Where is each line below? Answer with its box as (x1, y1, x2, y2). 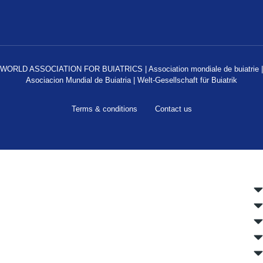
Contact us (154, 104, 192, 113)
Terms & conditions (71, 104, 137, 113)
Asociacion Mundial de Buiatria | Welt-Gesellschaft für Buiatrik (26, 76, 237, 85)
